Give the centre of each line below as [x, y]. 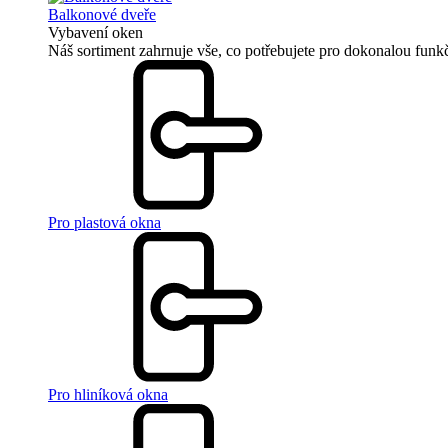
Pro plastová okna [104, 222]
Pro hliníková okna [108, 394]
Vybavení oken [95, 32]
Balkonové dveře [102, 14]
